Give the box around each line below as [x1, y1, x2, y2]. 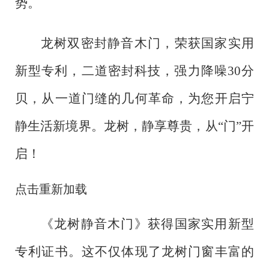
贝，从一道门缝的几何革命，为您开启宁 [15, 91, 254, 106]
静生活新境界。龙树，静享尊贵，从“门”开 [15, 118, 254, 133]
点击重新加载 [15, 183, 87, 196]
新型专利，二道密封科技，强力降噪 [15, 63, 228, 78]
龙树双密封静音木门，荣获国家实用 [40, 35, 254, 50]
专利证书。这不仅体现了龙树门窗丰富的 [15, 244, 254, 259]
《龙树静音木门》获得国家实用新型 [40, 217, 254, 232]
